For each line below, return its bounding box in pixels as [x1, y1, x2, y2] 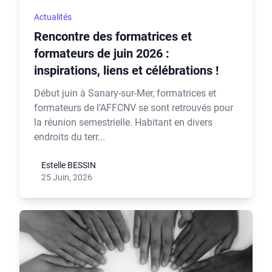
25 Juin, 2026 [41, 172, 92, 182]
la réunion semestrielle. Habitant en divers [34, 117, 212, 128]
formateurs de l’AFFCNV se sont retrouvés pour [34, 102, 233, 114]
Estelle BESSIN [41, 160, 96, 170]
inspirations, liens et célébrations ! [34, 63, 219, 78]
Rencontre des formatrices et [34, 29, 192, 44]
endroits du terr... [34, 131, 105, 143]
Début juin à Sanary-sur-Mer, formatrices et [34, 87, 216, 99]
